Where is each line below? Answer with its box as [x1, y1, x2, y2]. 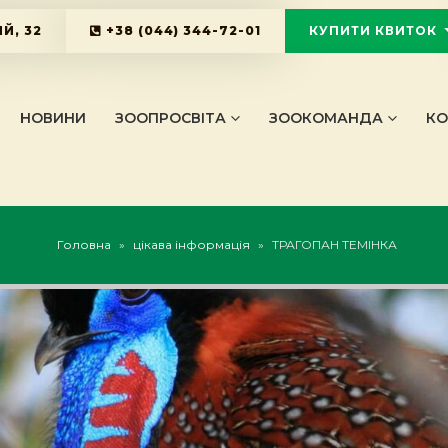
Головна [56, 237, 111, 253]
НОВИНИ [19, 109, 86, 128]
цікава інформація [132, 237, 250, 253]
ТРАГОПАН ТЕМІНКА [271, 237, 397, 253]
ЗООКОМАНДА [268, 109, 383, 128]
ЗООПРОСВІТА [114, 109, 226, 128]
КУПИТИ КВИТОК [308, 23, 437, 38]
